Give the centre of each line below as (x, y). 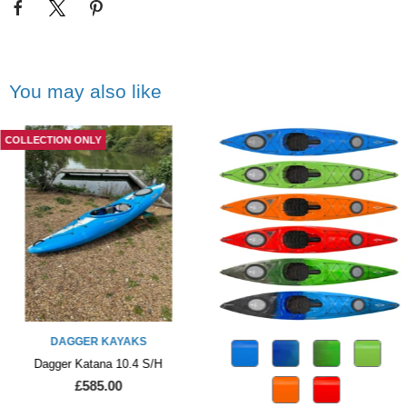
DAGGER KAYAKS (99, 342)
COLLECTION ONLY (53, 139)
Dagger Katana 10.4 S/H (98, 364)
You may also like (85, 91)
